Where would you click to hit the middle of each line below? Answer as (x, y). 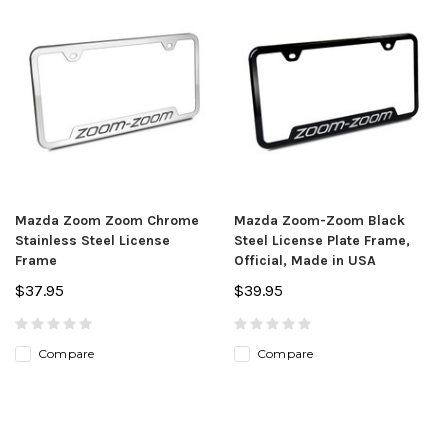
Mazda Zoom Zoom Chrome (107, 220)
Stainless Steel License (92, 240)
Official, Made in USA (305, 260)
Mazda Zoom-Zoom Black (319, 220)
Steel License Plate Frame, (322, 240)
